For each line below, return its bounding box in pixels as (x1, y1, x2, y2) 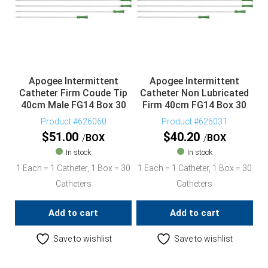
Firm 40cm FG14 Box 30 (142, 99, 247, 111)
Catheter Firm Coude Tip (19, 87, 127, 99)
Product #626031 (162, 117, 228, 127)
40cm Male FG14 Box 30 (20, 99, 126, 111)
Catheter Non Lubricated (140, 87, 249, 99)
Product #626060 (40, 117, 106, 127)
